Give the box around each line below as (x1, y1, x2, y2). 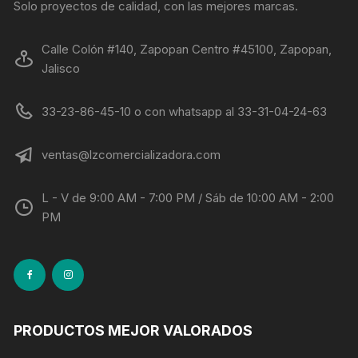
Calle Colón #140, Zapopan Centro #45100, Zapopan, (42, 42, 332, 58)
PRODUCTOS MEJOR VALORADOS (14, 322, 253, 340)
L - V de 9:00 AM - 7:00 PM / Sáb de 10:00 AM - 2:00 (42, 190, 335, 206)
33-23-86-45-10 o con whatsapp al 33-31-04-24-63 (42, 104, 328, 120)
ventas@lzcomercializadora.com (42, 147, 221, 163)
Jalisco (42, 61, 81, 77)
